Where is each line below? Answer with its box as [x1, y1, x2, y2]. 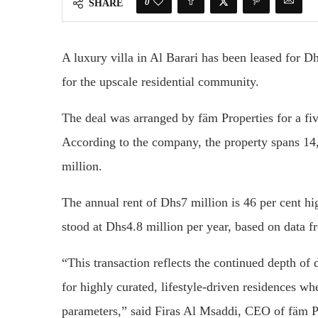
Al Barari [150, 50, 198, 65]
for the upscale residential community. [62, 75, 259, 89]
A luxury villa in [62, 50, 150, 65]
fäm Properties [198, 111, 273, 126]
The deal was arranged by [62, 111, 198, 126]
